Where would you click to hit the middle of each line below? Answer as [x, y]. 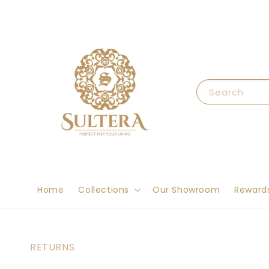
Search [226, 92]
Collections [104, 190]
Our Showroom [186, 190]
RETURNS [53, 247]
